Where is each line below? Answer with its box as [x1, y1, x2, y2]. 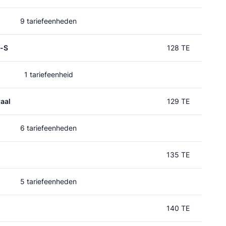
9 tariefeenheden [20, 17, 77, 25]
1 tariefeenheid [24, 70, 73, 79]
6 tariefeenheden [20, 124, 77, 132]
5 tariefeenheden [20, 177, 77, 186]
